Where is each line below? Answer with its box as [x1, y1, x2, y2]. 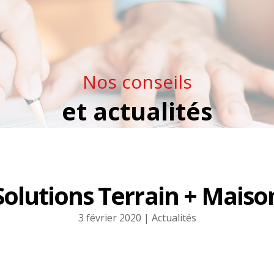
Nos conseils [82, 68, 192, 94]
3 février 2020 [78, 210, 141, 224]
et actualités [62, 94, 212, 127]
